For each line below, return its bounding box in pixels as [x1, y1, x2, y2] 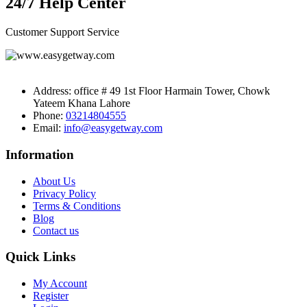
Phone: [33, 110, 66, 122]
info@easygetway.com [64, 122, 162, 134]
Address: [33, 85, 74, 97]
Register [33, 290, 69, 302]
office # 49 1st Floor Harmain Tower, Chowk [74, 85, 270, 97]
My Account [33, 278, 87, 290]
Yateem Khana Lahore [33, 97, 130, 110]
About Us [33, 175, 75, 187]
